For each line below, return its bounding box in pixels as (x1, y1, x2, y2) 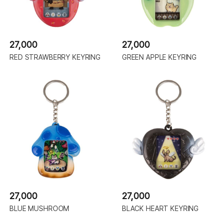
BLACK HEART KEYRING (121, 204, 199, 213)
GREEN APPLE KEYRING (121, 52, 197, 61)
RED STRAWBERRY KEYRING (9, 52, 101, 61)
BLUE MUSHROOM (9, 204, 70, 213)
